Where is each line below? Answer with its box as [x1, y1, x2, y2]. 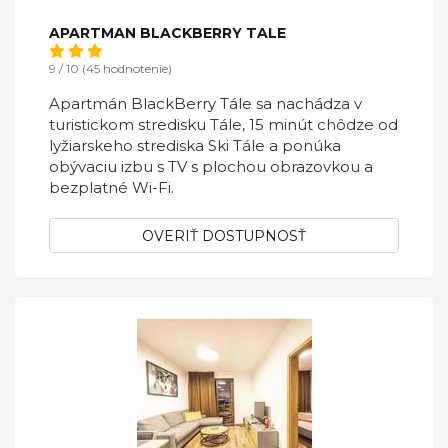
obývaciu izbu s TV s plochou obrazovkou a [49, 157, 373, 176]
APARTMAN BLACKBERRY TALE [49, 24, 286, 42]
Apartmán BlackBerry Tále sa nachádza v [49, 94, 362, 113]
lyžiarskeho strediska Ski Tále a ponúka [49, 136, 341, 155]
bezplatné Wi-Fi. [49, 178, 174, 197]
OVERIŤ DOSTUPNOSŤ [142, 227, 306, 245]
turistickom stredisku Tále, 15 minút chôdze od [49, 115, 398, 134]
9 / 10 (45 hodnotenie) [49, 61, 172, 76]
